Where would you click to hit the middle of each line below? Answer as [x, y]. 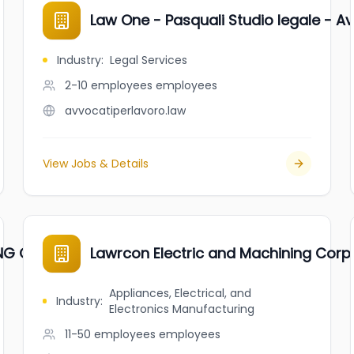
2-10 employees [109, 85]
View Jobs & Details [96, 164]
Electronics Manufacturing [181, 309]
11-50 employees [111, 334]
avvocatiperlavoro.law [126, 111]
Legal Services [149, 60]
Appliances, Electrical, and [180, 293]
